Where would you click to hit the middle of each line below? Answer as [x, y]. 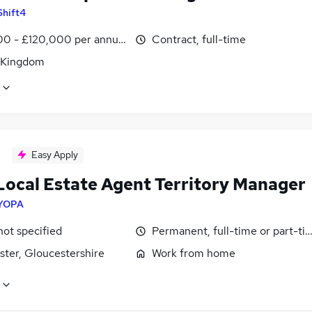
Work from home [194, 253]
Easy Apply [55, 154]
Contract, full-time [199, 39]
